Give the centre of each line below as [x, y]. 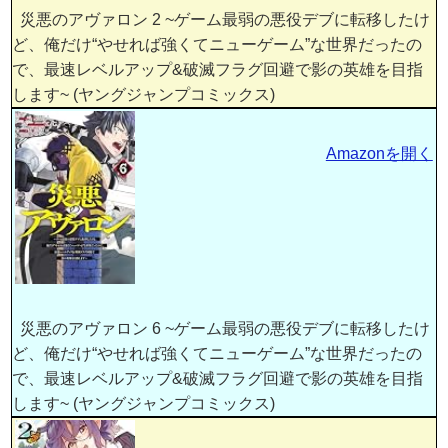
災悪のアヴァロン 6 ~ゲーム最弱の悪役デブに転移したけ [221, 328]
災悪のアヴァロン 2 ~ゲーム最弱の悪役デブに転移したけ [221, 19]
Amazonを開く [379, 153]
